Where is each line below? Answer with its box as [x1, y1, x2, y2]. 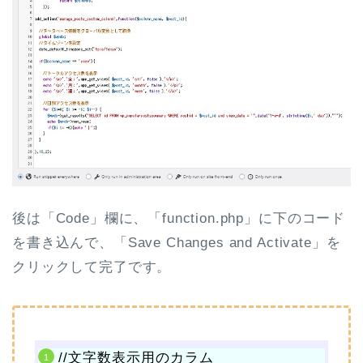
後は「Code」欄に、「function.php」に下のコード [12, 211, 346, 227]
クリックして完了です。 [12, 259, 172, 275]
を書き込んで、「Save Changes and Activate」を [12, 235, 341, 251]
